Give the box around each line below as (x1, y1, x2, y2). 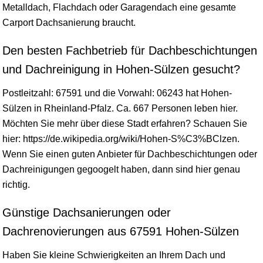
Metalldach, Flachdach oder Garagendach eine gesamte (2, 2, 236, 12)
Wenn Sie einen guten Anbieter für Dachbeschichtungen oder (2, 149, 257, 159)
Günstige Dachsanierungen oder (2, 206, 171, 219)
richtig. (2, 180, 30, 190)
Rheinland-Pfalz (44, 103, 112, 113)
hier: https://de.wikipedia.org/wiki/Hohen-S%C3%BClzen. (2, 134, 240, 144)
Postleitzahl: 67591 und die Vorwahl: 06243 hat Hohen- (2, 88, 232, 98)
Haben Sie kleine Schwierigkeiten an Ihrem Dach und (2, 250, 225, 260)
